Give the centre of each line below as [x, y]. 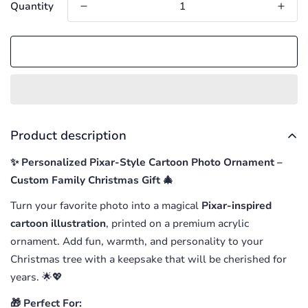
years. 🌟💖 [36, 277]
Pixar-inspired [236, 206]
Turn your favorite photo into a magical [106, 206]
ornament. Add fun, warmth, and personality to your [137, 242]
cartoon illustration [58, 224]
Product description [68, 135]
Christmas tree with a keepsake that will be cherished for [148, 260]
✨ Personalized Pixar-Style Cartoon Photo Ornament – [146, 162]
